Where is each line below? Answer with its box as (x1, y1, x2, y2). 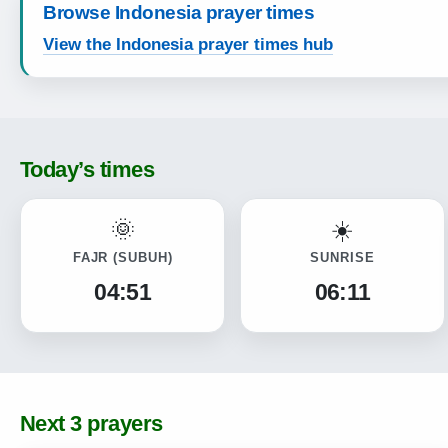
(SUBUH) (113, 250, 173, 266)
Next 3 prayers (20, 410, 163, 436)
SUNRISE (310, 250, 375, 266)
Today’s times (20, 156, 154, 182)
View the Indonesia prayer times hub (43, 35, 333, 55)
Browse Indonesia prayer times (43, 2, 315, 24)
